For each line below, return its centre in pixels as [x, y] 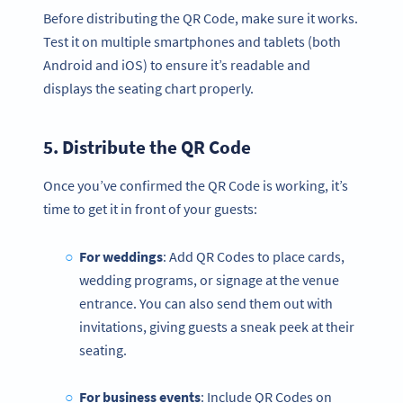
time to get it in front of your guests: [150, 209]
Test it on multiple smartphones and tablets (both [192, 41]
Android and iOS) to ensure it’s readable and [177, 64]
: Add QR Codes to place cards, [253, 256]
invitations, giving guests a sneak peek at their [217, 326]
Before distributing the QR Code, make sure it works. [201, 18]
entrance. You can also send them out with [206, 303]
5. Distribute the [112, 147]
